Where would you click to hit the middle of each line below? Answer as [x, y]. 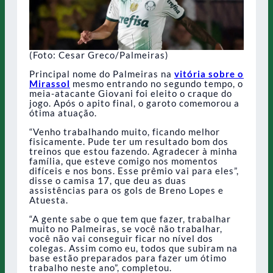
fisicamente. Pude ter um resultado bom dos [129, 141]
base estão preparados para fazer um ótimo [128, 257]
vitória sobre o [209, 73]
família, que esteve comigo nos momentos [124, 161]
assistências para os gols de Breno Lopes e [126, 190]
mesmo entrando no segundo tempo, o [157, 83]
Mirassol [50, 83]
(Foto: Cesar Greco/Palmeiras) [99, 55]
